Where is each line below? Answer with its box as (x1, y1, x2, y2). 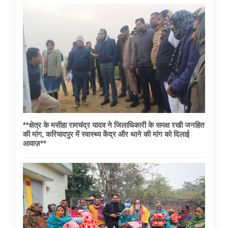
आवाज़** (23, 139, 46, 148)
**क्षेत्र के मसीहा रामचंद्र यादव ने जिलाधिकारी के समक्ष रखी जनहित (23, 121, 204, 130)
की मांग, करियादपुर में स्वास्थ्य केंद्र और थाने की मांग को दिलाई (23, 130, 189, 139)
